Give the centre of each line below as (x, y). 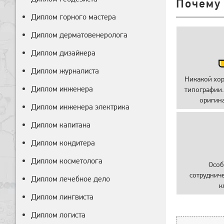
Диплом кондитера (63, 143)
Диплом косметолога (67, 161)
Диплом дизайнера (63, 53)
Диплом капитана (61, 125)
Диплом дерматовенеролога (79, 35)
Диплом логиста (58, 215)
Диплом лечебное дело (70, 179)
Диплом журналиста (65, 71)
